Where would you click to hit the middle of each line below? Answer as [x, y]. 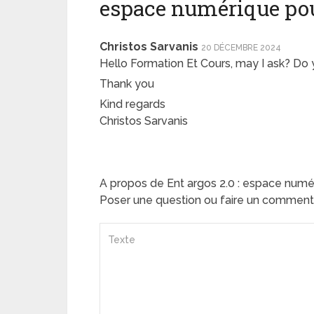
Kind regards [132, 104]
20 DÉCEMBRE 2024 [241, 47]
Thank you [127, 83]
